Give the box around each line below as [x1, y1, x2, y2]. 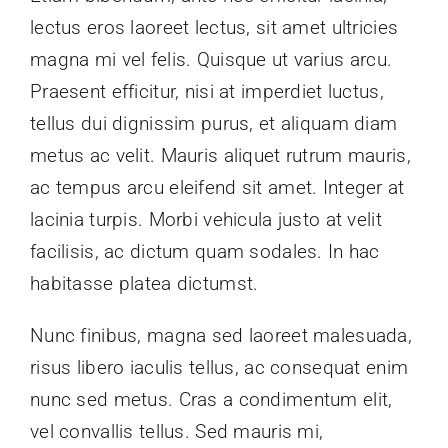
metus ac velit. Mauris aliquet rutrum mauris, [30, 144, 411, 168]
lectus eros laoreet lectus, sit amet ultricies [30, 16, 399, 40]
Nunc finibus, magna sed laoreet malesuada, [30, 324, 412, 348]
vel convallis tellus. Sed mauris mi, [30, 420, 324, 444]
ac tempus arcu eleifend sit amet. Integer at [30, 176, 405, 200]
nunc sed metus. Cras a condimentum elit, [30, 388, 393, 412]
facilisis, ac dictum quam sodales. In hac [30, 240, 380, 264]
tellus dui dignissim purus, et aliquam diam [30, 112, 398, 136]
